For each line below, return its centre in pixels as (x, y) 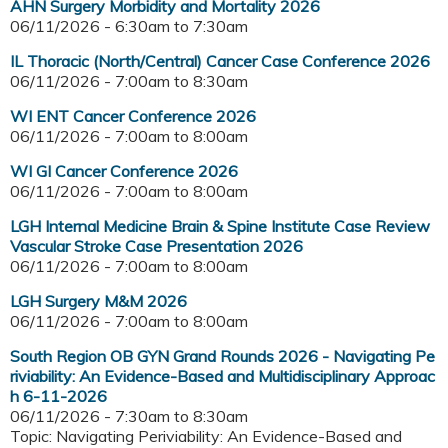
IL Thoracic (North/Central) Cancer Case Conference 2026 (220, 61)
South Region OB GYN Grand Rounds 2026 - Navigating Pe (222, 356)
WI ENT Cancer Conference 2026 (133, 116)
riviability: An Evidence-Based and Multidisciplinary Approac (222, 376)
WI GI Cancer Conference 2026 (124, 171)
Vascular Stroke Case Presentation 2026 (156, 246)
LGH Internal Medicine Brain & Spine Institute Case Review (220, 226)
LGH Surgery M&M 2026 (98, 301)
